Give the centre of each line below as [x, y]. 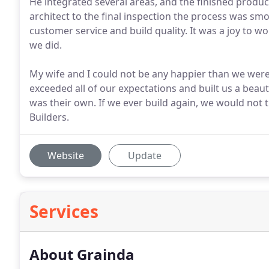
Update [145, 156]
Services [64, 211]
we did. [46, 45]
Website [65, 156]
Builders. [49, 117]
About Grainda [82, 254]
